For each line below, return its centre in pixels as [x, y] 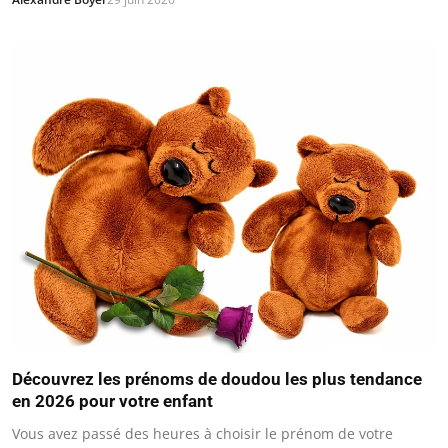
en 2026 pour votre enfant [112, 401]
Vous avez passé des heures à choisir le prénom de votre [202, 434]
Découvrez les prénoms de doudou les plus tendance [217, 379]
